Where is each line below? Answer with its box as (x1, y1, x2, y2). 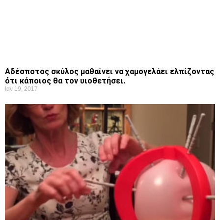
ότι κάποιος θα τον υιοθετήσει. (5, 76, 125, 86)
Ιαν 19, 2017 (5, 85, 38, 93)
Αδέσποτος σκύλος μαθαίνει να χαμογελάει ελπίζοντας (5, 67, 214, 77)
